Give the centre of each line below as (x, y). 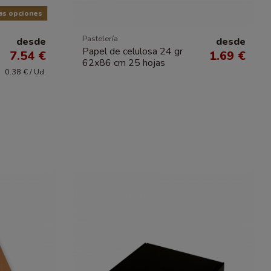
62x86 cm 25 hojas (124, 63)
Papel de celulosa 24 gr (132, 51)
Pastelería (100, 39)
